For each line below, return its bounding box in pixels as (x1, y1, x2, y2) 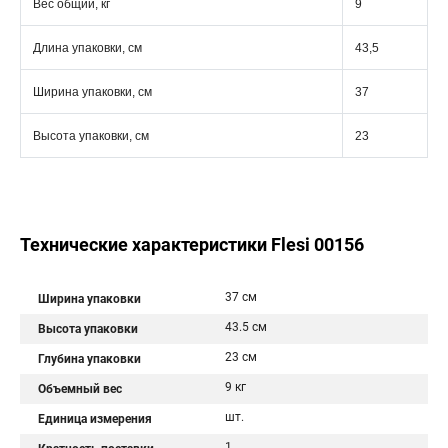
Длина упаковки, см (33, 41, 142, 55)
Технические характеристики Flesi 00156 (20, 234, 364, 255)
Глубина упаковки (38, 352, 141, 366)
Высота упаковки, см (33, 129, 149, 143)
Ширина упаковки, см (33, 85, 152, 99)
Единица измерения (38, 412, 152, 426)
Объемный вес (38, 382, 122, 396)
